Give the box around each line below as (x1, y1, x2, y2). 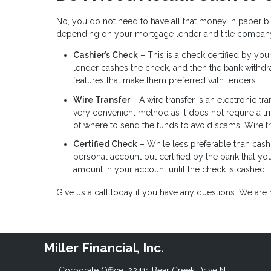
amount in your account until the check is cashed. (73, 165, 267, 175)
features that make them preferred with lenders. (73, 76, 258, 86)
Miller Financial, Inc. (44, 240, 164, 255)
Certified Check (73, 139, 137, 149)
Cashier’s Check (73, 50, 138, 60)
